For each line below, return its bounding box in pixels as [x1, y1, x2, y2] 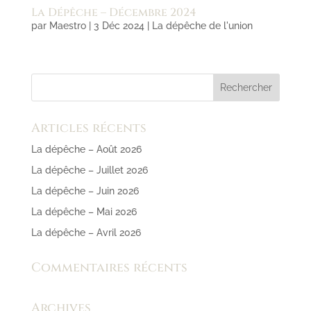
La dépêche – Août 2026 [31, 144, 142, 155]
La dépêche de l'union [151, 20, 253, 32]
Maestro [49, 20, 86, 32]
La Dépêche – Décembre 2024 [31, 5, 196, 21]
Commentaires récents [31, 259, 187, 277]
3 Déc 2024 [93, 20, 144, 32]
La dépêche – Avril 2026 [31, 227, 141, 239]
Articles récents [31, 119, 146, 137]
